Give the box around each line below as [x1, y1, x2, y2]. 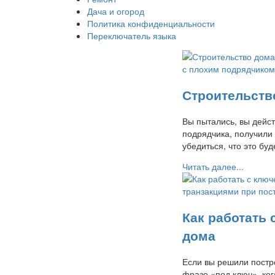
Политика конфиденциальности [87, 17, 215, 29]
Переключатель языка [87, 29, 176, 42]
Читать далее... [182, 160, 244, 172]
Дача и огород [87, 5, 144, 17]
